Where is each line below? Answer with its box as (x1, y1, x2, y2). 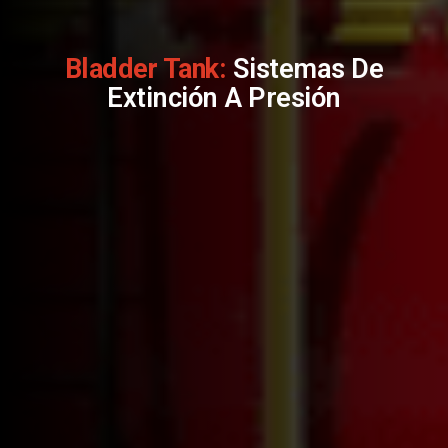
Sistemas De (226, 53, 384, 86)
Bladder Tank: (64, 53, 227, 86)
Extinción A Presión (107, 82, 341, 115)
